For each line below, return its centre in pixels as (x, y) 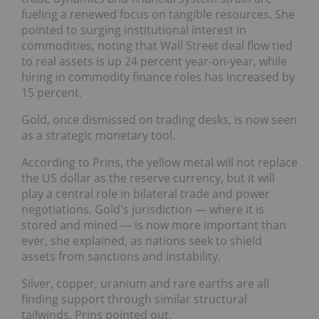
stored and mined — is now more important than (154, 225)
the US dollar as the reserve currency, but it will (148, 178)
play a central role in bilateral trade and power (146, 193)
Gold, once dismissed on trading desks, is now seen (159, 119)
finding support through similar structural (134, 299)
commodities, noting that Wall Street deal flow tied (157, 45)
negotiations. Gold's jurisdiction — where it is (143, 209)
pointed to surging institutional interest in (134, 30)
